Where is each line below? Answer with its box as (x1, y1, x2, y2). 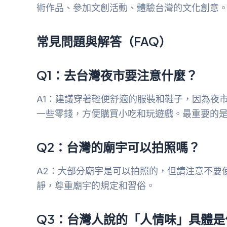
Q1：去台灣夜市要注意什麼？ (36, 67, 198, 83)
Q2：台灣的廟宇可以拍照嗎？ (36, 139, 200, 155)
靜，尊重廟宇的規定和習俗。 (36, 180, 155, 192)
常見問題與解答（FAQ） (36, 33, 171, 49)
